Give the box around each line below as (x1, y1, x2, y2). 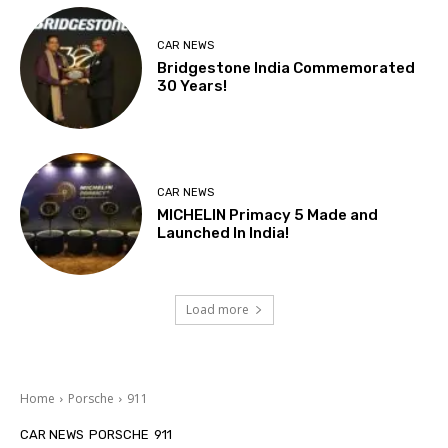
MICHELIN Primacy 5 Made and (157, 205, 379, 224)
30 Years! (157, 77, 228, 96)
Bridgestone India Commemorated (157, 59, 416, 78)
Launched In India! (157, 223, 290, 242)
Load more (185, 301, 249, 319)
